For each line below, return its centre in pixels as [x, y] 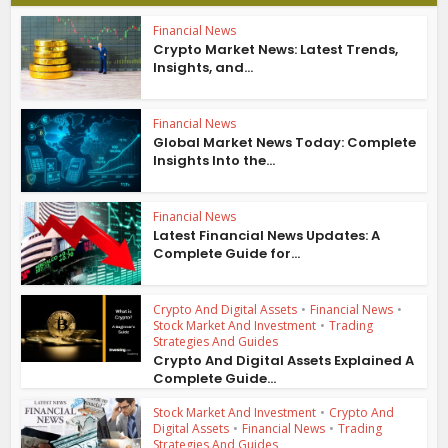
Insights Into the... [214, 161]
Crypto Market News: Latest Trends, [276, 50]
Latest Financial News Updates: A [267, 235]
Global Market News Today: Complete [285, 143]
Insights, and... [203, 68]
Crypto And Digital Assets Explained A [284, 360]
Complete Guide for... [227, 253]
